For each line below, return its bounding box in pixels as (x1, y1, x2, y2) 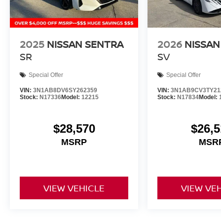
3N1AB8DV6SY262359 (33, 86, 97, 94)
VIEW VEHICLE (43, 182, 105, 194)
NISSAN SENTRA (47, 37, 123, 51)
